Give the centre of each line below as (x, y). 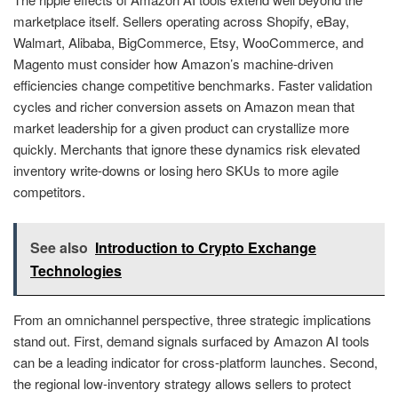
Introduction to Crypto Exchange (206, 247)
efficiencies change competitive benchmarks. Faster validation (193, 85)
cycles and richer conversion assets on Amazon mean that (184, 107)
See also (59, 247)
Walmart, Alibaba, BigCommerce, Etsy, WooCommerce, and (188, 43)
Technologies (76, 270)
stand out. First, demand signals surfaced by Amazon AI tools (191, 340)
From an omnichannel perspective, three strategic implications (192, 319)
